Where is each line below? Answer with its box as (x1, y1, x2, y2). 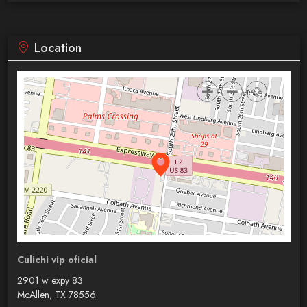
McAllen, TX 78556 (16, 287, 96, 302)
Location (34, 38, 82, 57)
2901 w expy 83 (16, 273, 83, 287)
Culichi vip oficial (16, 252, 97, 267)
